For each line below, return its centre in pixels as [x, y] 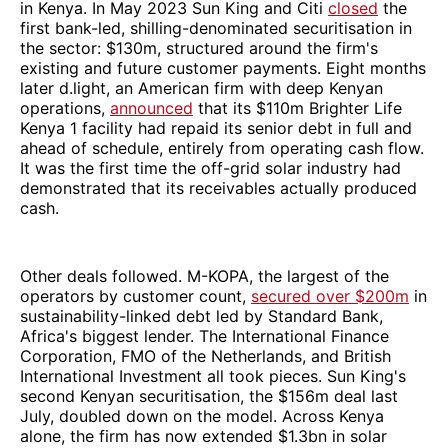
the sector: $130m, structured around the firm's [199, 48]
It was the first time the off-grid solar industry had [210, 168]
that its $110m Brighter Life [297, 108]
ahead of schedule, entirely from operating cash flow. [222, 148]
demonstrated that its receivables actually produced [218, 188]
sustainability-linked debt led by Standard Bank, [201, 316]
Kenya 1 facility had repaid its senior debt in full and [216, 128]
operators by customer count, [135, 296]
